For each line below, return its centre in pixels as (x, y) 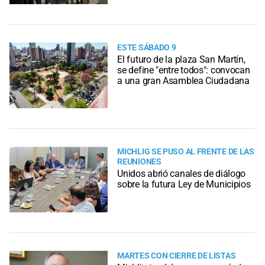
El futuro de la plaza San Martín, (181, 60)
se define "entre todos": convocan (184, 70)
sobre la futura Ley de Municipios (184, 185)
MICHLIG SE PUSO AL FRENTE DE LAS (186, 151)
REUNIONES (139, 161)
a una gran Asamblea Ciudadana (183, 81)
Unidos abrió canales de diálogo (182, 174)
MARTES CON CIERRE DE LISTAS (177, 256)
